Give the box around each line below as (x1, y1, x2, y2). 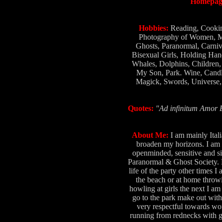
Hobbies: (139, 24, 170, 32)
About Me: (132, 131, 168, 139)
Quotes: (128, 104, 156, 112)
